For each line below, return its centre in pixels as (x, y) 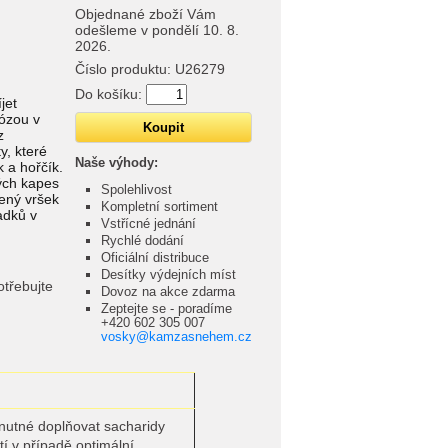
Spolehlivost (136, 189)
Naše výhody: (116, 162)
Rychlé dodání (142, 240)
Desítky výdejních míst (168, 274)
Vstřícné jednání (148, 223)
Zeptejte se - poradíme (166, 308)
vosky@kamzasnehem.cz (176, 336)
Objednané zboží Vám (145, 14)
